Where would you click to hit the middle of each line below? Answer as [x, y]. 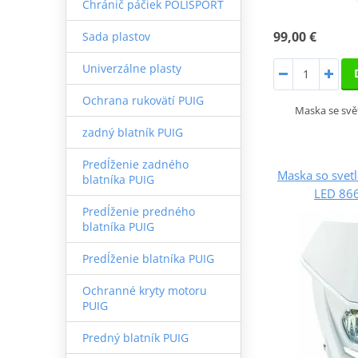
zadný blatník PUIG [132, 132]
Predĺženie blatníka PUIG [148, 258]
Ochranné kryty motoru [144, 290]
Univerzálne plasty [131, 68]
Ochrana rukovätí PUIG [143, 100]
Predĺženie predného [138, 211]
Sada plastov [116, 36]
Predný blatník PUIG [135, 337]
